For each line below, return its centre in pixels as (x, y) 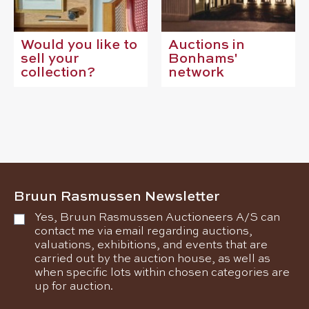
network (196, 73)
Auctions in (207, 46)
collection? (58, 73)
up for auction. (74, 287)
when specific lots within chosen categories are (162, 273)
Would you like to (79, 46)
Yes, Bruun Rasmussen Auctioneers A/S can (157, 218)
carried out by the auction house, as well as (152, 259)
